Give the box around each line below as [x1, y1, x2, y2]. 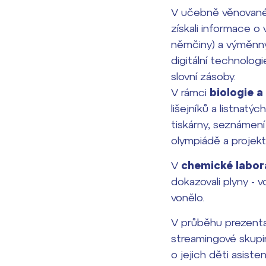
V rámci [171, 86, 210, 99]
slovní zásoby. [171, 70, 236, 83]
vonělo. [171, 191, 204, 204]
